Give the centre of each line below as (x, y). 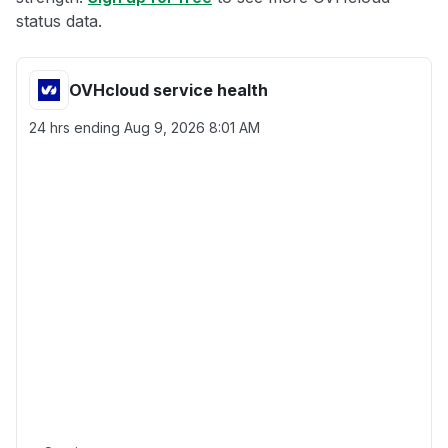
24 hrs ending (76, 127)
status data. (59, 21)
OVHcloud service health (168, 90)
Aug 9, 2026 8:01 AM (192, 127)
